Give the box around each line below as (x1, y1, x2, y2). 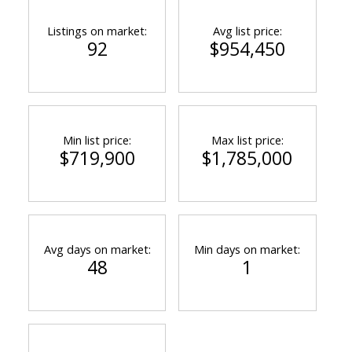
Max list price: (211, 131, 284, 148)
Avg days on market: (43, 240, 151, 257)
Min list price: (63, 131, 132, 148)
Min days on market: (194, 240, 301, 257)
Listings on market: (47, 22, 148, 38)
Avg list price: (212, 22, 282, 38)
